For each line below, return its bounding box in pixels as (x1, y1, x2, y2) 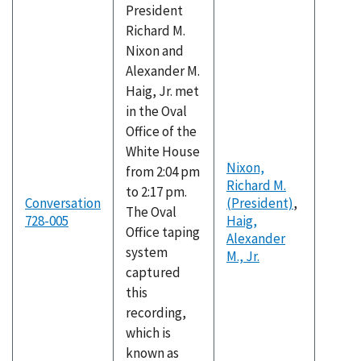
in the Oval (126, 102, 187, 120)
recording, (126, 304, 186, 322)
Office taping (126, 223, 200, 241)
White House (126, 143, 200, 160)
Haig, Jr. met (126, 82, 199, 100)
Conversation (25, 194, 101, 212)
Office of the (126, 122, 197, 140)
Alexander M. (126, 62, 200, 80)
